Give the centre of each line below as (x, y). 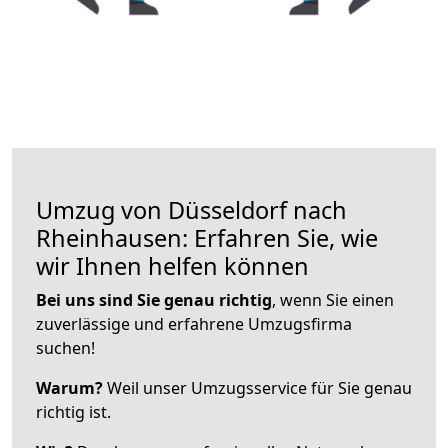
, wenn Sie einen (333, 299)
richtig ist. (73, 411)
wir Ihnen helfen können (172, 265)
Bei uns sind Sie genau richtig (154, 299)
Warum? (69, 387)
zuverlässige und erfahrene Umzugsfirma (194, 323)
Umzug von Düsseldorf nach (191, 209)
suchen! (65, 347)
